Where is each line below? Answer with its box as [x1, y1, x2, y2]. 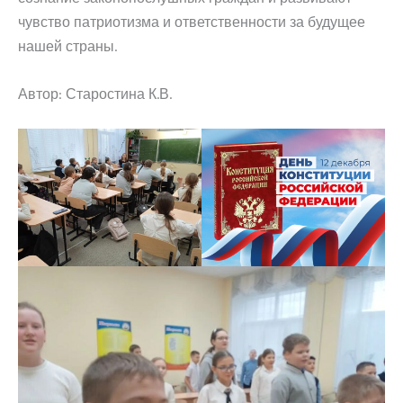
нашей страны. [18, 37, 117, 55]
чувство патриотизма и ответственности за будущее [18, 13, 365, 31]
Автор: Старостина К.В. [18, 85, 172, 103]
